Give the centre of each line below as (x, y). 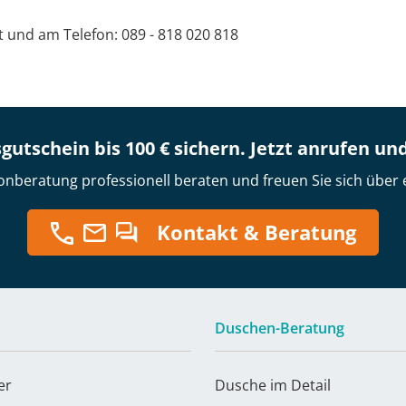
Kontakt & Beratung (256, 232)
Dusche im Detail (273, 385)
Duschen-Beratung (280, 329)
